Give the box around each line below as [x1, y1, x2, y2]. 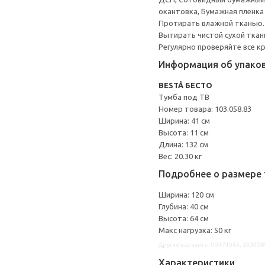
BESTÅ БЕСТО [159, 81, 212, 89]
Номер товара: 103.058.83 [159, 105, 251, 113]
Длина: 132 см [159, 140, 208, 148]
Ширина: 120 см [159, 190, 214, 199]
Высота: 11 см [159, 128, 209, 137]
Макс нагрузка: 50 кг [159, 226, 231, 234]
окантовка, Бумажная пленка [159, 7, 264, 15]
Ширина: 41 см [159, 117, 210, 125]
